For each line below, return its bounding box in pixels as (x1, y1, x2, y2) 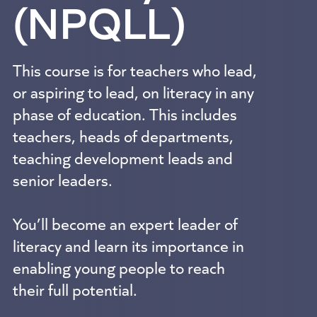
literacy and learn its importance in (12, 233, 244, 257)
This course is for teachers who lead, (12, 57, 257, 81)
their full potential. (12, 277, 137, 301)
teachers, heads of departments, (12, 123, 234, 147)
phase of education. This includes (12, 101, 237, 125)
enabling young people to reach (12, 255, 225, 279)
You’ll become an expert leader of (12, 211, 238, 235)
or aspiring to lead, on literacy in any (12, 79, 254, 103)
